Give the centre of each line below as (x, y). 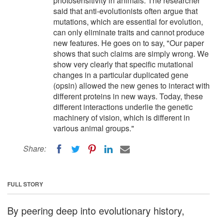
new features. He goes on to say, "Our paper (129, 43)
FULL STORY (25, 184)
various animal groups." (94, 128)
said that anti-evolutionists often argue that (125, 11)
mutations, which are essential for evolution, (128, 22)
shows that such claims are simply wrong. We (131, 54)
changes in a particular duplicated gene (121, 75)
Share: (35, 148)
